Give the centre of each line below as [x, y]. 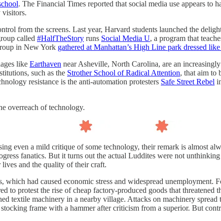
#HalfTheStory [60, 38]
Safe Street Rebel [188, 81]
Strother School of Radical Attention [124, 73]
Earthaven [45, 64]
